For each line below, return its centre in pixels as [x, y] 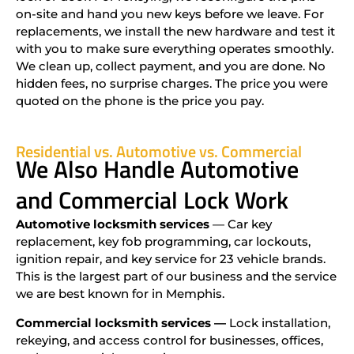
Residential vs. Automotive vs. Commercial [159, 152]
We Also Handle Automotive [157, 169]
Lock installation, [278, 322]
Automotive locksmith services [113, 224]
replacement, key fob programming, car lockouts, [163, 242]
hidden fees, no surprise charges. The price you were [172, 84]
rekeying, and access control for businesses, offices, [169, 340]
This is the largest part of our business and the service [176, 277]
